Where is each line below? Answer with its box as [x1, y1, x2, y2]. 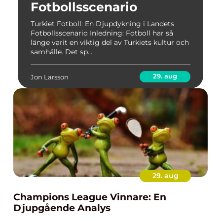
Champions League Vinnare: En [13, 191, 166, 203]
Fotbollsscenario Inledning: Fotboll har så [31, 29, 173, 37]
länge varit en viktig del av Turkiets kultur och [31, 38, 189, 47]
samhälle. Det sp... [31, 47, 92, 56]
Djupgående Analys [13, 202, 110, 214]
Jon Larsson [31, 73, 69, 81]
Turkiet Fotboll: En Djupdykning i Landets [31, 19, 174, 28]
